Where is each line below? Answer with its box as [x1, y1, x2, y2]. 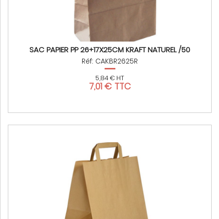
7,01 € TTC [88, 80, 131, 93]
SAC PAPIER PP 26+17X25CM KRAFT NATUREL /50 [29, 44, 190, 55]
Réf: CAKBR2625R [82, 56, 138, 66]
